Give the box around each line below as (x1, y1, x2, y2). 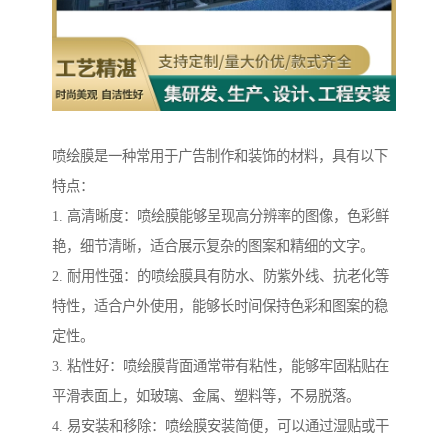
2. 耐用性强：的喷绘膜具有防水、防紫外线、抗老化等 (52, 268, 389, 285)
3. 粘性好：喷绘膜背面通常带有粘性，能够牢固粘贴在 (52, 358, 389, 375)
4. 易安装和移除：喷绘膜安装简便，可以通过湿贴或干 (52, 418, 389, 435)
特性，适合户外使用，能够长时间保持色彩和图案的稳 (52, 298, 388, 315)
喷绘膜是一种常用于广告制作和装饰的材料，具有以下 (52, 148, 388, 165)
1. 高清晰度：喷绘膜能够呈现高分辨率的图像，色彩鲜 (52, 208, 389, 225)
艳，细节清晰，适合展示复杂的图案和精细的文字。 (52, 238, 374, 255)
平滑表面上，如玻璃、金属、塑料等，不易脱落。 (52, 388, 360, 405)
